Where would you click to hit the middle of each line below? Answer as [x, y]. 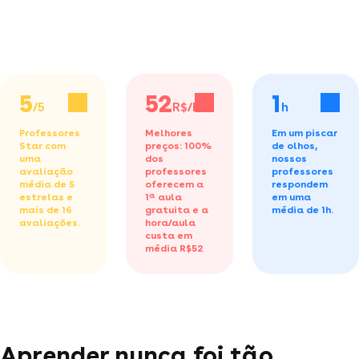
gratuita [168, 210]
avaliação [46, 171]
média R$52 [175, 248]
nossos [289, 158]
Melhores [169, 133]
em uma [291, 197]
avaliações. [50, 222]
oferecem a [175, 184]
